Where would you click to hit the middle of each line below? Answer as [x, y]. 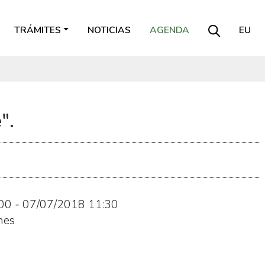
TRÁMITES [37, 30]
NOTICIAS [109, 30]
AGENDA [169, 30]
